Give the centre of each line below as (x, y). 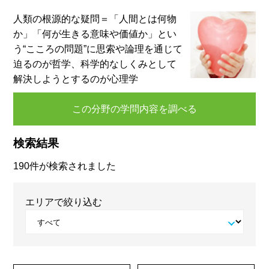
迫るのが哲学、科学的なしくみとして (95, 64)
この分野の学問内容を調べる (134, 109)
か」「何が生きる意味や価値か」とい (95, 34)
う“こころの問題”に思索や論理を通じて (98, 49)
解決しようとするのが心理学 (76, 79)
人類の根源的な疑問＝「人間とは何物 (95, 19)
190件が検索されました (65, 166)
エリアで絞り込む (64, 202)
